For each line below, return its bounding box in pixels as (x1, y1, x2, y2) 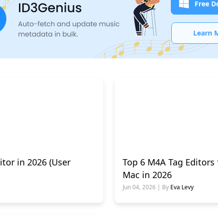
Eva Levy (170, 182, 194, 191)
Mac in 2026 (123, 168, 172, 181)
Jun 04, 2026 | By (123, 182, 170, 191)
